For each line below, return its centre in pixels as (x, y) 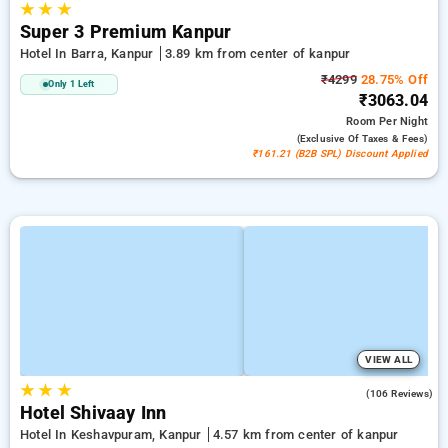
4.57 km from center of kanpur (305, 434)
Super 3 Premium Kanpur (126, 32)
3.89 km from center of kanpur (257, 53)
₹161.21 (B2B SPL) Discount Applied (340, 153)
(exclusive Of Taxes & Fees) (362, 138)
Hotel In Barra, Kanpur (89, 53)
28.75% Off (392, 79)
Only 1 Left (71, 84)
